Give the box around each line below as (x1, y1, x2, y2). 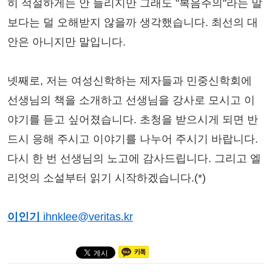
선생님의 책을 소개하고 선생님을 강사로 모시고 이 (7, 94, 255, 107)
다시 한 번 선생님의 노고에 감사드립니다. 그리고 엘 (7, 152, 261, 165)
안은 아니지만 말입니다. (7, 36, 126, 49)
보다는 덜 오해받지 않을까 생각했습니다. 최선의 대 (7, 16, 258, 29)
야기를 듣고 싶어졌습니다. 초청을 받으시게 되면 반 (7, 114, 258, 126)
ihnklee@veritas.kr (43, 211, 133, 223)
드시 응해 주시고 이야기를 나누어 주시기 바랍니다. (7, 133, 258, 146)
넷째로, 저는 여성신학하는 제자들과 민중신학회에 (7, 75, 252, 87)
